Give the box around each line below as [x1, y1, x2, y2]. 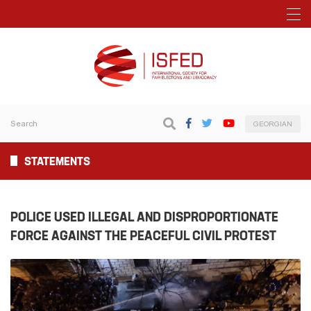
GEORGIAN [253, 119, 292, 128]
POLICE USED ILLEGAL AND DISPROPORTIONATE [10, 209, 278, 225]
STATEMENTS [24, 154, 90, 168]
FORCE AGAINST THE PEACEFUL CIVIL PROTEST [10, 228, 276, 244]
